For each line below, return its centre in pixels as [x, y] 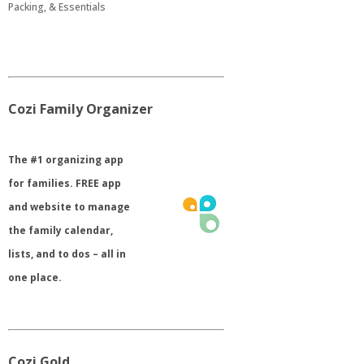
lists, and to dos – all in [67, 253]
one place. [35, 277]
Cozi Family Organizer [81, 108]
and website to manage [69, 206]
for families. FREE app [65, 183]
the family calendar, [61, 230]
